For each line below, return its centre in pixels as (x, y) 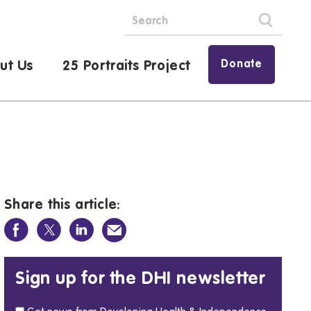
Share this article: (63, 205)
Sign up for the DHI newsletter (141, 279)
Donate (242, 65)
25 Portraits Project (127, 67)
